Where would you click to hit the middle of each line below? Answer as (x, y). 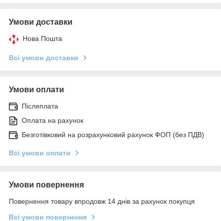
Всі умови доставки (44, 57)
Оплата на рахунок (53, 120)
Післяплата (40, 106)
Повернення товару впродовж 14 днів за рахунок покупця (102, 201)
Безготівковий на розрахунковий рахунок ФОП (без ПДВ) (113, 134)
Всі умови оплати (40, 153)
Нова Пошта (42, 38)
